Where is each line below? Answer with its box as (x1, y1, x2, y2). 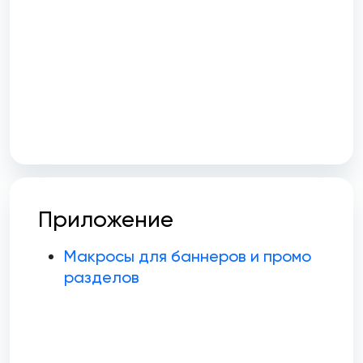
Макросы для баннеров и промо (64, 246, 311, 267)
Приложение (38, 206, 173, 233)
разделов (64, 267, 139, 288)
